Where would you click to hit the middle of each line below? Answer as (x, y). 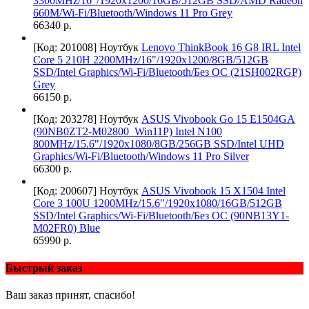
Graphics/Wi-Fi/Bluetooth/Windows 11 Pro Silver (141, 157)
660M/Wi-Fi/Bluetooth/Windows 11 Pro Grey (133, 13)
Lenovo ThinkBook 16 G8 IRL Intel (221, 48)
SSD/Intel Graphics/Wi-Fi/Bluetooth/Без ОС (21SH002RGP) (167, 72)
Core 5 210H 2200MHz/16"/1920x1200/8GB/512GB (151, 60)
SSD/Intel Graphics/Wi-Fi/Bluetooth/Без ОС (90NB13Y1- (161, 216)
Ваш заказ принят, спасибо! (70, 295)
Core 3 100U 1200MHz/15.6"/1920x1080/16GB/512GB (158, 203)
